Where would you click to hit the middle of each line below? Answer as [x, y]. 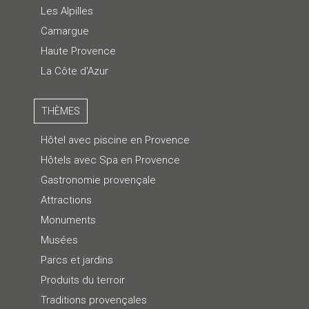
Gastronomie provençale [98, 180]
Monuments [68, 220]
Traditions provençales [93, 300]
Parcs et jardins [77, 260]
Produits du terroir [82, 280]
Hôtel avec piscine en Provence [115, 140]
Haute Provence [78, 51]
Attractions [66, 200]
